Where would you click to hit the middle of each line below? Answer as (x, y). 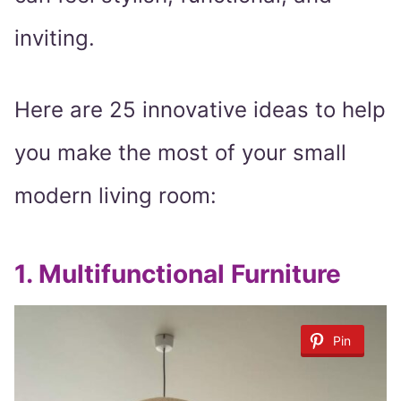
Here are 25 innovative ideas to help (200, 110)
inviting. (55, 38)
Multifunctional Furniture (190, 274)
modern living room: (115, 196)
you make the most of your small (180, 153)
